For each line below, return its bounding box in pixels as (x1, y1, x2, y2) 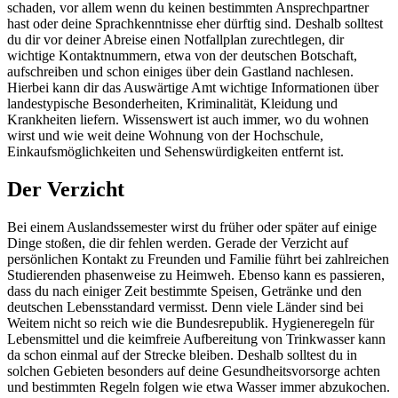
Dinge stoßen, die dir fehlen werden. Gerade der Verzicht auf (7, 235, 348, 251)
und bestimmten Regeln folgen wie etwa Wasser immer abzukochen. (7, 379, 390, 395)
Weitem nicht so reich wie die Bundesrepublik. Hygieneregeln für (7, 315, 374, 331)
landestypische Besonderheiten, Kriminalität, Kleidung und (7, 96, 338, 112)
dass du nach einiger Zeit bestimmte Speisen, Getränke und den (7, 283, 362, 299)
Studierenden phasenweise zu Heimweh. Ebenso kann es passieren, (7, 267, 385, 283)
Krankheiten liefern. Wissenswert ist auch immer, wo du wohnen (7, 112, 369, 128)
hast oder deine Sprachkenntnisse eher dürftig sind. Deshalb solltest (7, 16, 383, 32)
